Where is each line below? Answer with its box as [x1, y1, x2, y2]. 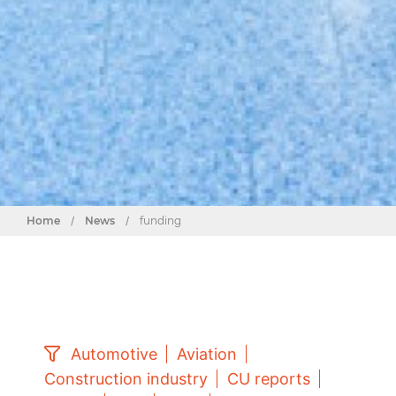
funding [140, 213, 181, 227]
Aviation [177, 344, 237, 363]
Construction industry [44, 369, 208, 388]
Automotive [71, 344, 157, 363]
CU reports [227, 369, 310, 388]
